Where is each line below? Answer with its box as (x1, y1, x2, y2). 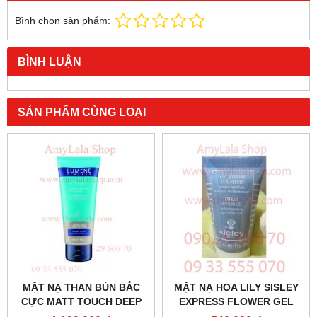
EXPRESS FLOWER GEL (178, 296, 294, 308)
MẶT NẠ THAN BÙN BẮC (22, 282, 140, 294)
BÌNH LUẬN (18, 55, 81, 69)
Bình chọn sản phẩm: (15, 15, 110, 27)
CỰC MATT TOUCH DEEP (21, 296, 142, 308)
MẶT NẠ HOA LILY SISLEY (173, 282, 299, 294)
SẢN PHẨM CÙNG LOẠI (18, 105, 146, 119)
